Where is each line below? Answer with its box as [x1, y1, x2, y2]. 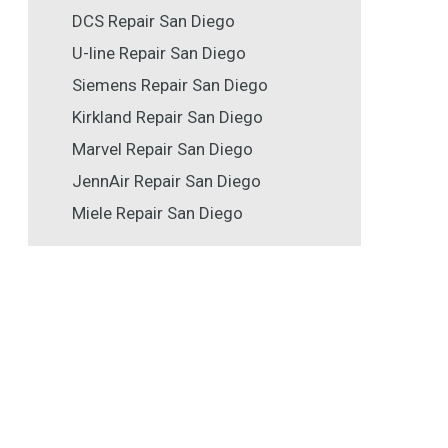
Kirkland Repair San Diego [72, 107, 263, 128]
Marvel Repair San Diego [72, 139, 253, 160]
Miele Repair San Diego [72, 203, 243, 224]
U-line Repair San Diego [72, 43, 246, 64]
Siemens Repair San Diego [72, 75, 268, 96]
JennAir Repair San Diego [72, 171, 261, 192]
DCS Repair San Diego [72, 11, 235, 32]
